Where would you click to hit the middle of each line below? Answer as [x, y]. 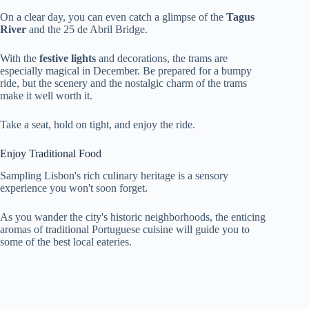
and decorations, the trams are [162, 58]
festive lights [68, 58]
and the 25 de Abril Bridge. [87, 29]
